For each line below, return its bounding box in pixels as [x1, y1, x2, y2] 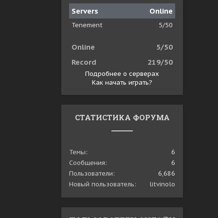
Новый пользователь [69, 180, 134, 188]
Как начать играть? [92, 78, 152, 87]
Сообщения [69, 159, 105, 167]
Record [72, 57, 96, 67]
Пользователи [69, 169, 113, 178]
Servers [72, 6, 98, 16]
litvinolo [149, 180, 175, 188]
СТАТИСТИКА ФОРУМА [74, 112, 170, 122]
